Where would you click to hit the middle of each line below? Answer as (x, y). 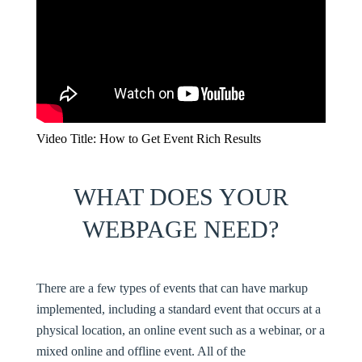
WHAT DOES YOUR (181, 197)
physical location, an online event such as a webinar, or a (180, 330)
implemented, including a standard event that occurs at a (178, 309)
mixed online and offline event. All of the (141, 351)
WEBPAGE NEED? (181, 229)
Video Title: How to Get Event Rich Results (148, 139)
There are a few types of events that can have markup (172, 288)
